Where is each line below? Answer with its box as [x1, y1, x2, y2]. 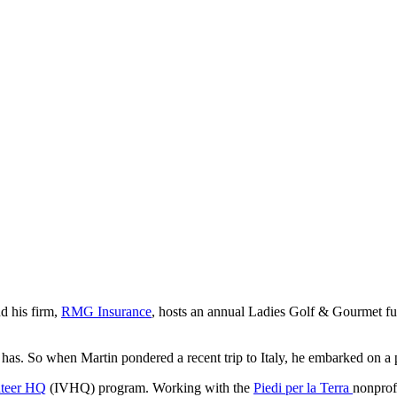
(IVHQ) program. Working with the [46, 379, 253, 395]
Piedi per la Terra [253, 379, 353, 395]
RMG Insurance [61, 303, 152, 319]
